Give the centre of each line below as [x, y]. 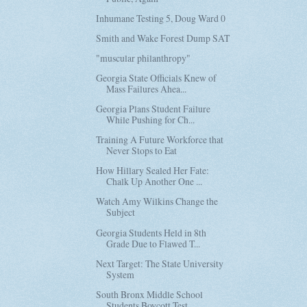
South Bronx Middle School [150, 294]
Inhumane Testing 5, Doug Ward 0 [161, 18]
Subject [121, 212]
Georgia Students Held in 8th [151, 232]
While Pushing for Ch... [151, 120]
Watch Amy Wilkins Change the [157, 201]
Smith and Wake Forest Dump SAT [163, 38]
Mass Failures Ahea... [147, 89]
